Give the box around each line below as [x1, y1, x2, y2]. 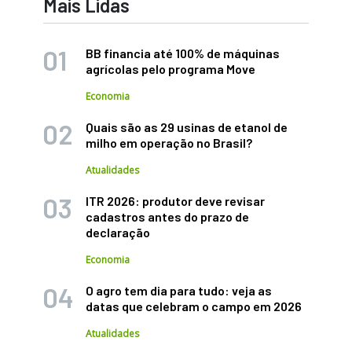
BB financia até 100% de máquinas [86, 45, 280, 60]
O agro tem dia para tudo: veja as [86, 282, 272, 298]
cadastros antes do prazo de [86, 208, 249, 224]
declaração [86, 224, 150, 240]
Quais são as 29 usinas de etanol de [86, 119, 288, 134]
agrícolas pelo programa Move [86, 60, 255, 76]
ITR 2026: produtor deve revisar [86, 192, 265, 208]
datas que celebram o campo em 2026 [86, 298, 302, 313]
